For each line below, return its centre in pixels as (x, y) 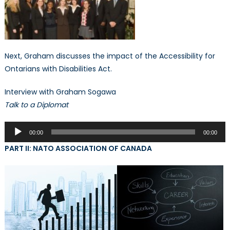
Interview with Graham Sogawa (60, 92)
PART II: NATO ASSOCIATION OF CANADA (78, 149)
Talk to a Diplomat (36, 105)
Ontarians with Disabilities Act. (58, 69)
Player (15, 140)
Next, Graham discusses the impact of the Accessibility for (110, 56)
